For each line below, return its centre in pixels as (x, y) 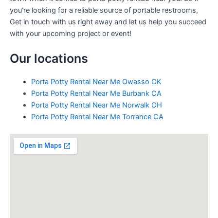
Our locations (49, 58)
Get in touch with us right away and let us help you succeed (108, 22)
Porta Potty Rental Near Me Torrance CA (97, 117)
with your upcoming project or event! (71, 33)
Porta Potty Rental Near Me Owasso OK (96, 82)
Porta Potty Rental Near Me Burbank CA (96, 93)
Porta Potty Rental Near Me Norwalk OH (96, 105)
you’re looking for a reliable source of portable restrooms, (104, 10)
